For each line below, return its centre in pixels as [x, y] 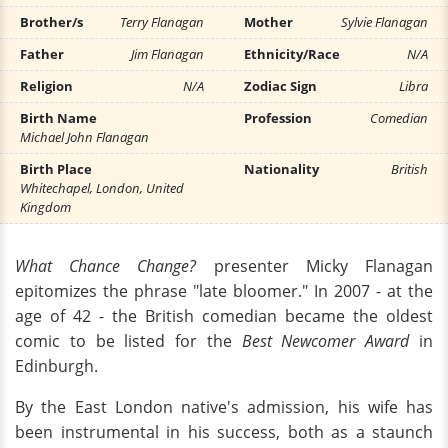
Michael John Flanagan [84, 137]
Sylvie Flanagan [384, 22]
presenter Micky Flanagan [315, 266]
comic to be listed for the [128, 341]
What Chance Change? [106, 266]
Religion [46, 86]
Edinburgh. [56, 366]
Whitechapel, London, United [102, 188]
